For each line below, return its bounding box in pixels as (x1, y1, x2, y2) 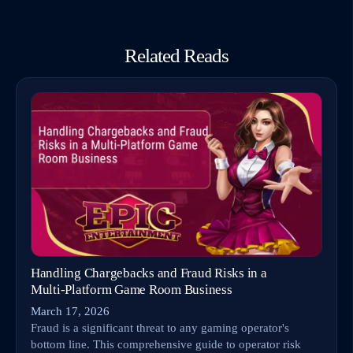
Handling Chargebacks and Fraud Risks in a (31, 266, 267, 281)
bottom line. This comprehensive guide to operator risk (31, 337, 301, 351)
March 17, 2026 (31, 304, 110, 318)
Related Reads (124, 45, 229, 67)
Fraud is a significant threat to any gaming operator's (31, 321, 289, 335)
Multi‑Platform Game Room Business (31, 282, 232, 298)
